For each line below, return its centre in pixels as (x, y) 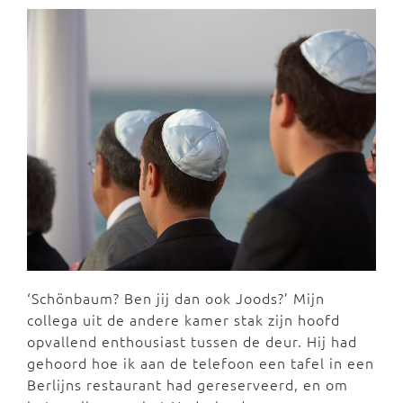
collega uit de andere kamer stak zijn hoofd (184, 320)
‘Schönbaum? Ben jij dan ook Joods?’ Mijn (176, 298)
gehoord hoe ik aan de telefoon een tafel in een (201, 363)
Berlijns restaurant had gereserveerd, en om (188, 385)
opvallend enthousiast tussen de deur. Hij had (192, 341)
